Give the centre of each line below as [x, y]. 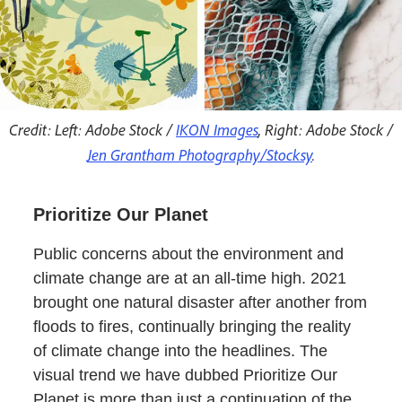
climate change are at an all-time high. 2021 [190, 279]
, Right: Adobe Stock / [326, 130]
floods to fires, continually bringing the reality [192, 327]
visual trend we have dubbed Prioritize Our [186, 376]
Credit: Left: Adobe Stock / [92, 130]
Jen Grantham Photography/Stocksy [200, 155]
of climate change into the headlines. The [181, 351]
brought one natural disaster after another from [201, 303]
